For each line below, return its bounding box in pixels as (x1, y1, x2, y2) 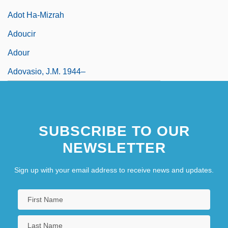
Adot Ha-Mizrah (8, 10, 64, 19)
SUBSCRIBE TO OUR (38, 123, 190, 139)
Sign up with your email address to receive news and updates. (14, 165, 214, 174)
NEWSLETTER (62, 139, 166, 156)
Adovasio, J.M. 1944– (8, 67, 85, 76)
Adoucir (8, 29, 36, 38)
